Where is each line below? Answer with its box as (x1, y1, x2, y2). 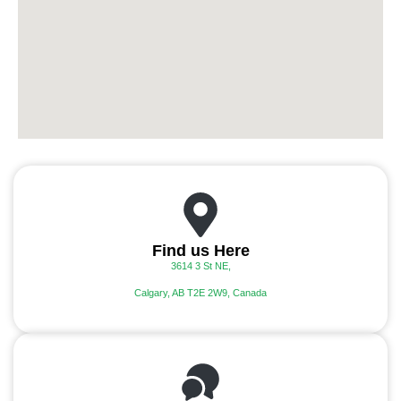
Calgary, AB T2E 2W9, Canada (134, 287, 267, 299)
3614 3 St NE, (170, 260, 231, 272)
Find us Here (151, 242, 250, 260)
